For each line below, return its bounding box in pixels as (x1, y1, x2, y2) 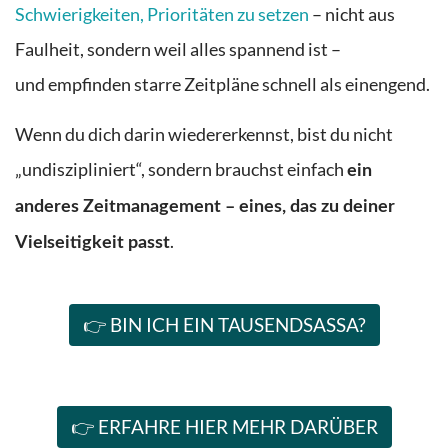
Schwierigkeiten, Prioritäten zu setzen (15, 4, 309, 26)
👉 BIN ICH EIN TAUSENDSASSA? (82, 313, 366, 337)
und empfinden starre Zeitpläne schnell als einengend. (15, 74, 430, 96)
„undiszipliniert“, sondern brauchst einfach (15, 158, 347, 180)
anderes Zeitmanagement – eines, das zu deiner (15, 197, 395, 215)
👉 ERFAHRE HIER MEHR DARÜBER (70, 415, 378, 439)
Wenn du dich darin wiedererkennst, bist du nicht (15, 123, 393, 145)
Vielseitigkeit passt (15, 233, 170, 251)
